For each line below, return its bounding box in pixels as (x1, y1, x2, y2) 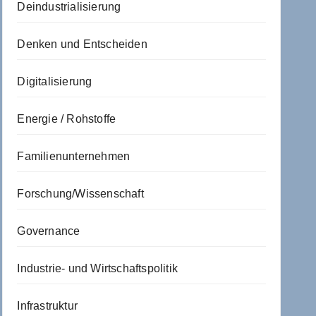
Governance (17, 224, 80, 237)
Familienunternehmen (17, 150, 130, 162)
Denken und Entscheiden (17, 37, 147, 50)
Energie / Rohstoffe (17, 112, 116, 125)
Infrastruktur (17, 299, 78, 312)
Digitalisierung (17, 75, 92, 87)
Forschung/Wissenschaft (17, 187, 144, 200)
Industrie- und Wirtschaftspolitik (17, 262, 178, 274)
